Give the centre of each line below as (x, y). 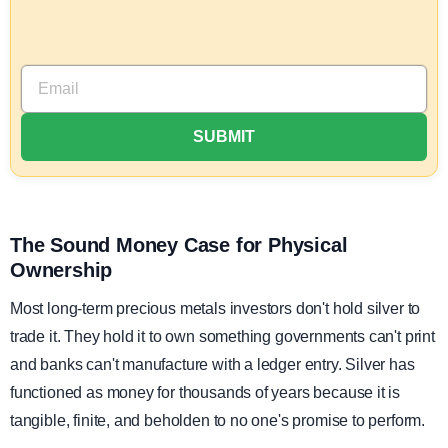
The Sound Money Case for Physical (179, 245)
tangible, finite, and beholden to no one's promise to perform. (218, 421)
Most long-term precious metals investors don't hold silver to (215, 309)
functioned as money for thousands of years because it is (205, 393)
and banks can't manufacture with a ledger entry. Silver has (212, 365)
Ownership (61, 270)
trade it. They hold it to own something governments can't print (222, 337)
